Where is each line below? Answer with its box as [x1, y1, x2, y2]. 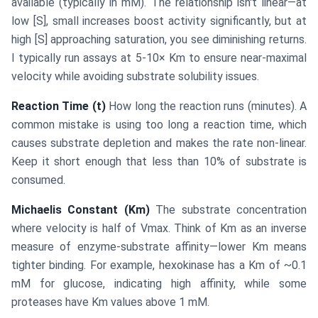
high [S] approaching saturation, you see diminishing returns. [11, 33, 307, 47]
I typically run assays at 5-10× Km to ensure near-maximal [11, 51, 307, 65]
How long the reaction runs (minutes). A [105, 99, 307, 114]
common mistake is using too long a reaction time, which [11, 118, 307, 132]
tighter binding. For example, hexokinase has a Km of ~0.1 [11, 258, 307, 273]
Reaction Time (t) [11, 99, 106, 114]
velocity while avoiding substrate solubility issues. [11, 70, 259, 84]
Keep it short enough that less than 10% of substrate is [11, 155, 307, 169]
